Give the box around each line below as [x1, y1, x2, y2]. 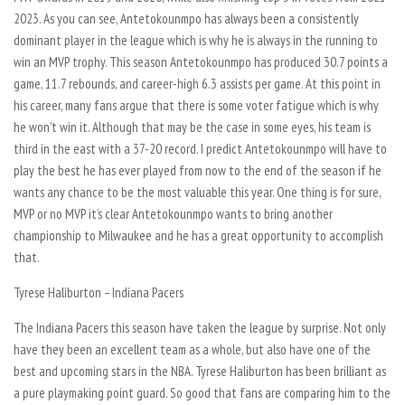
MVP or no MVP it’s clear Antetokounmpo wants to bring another [14, 204, 333, 222]
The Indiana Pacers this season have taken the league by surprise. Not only [14, 318, 386, 336]
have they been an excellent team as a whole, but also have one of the [14, 340, 371, 358]
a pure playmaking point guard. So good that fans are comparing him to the [14, 383, 391, 401]
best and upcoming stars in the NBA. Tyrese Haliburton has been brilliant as [14, 362, 386, 380]
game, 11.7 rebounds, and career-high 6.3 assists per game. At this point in [14, 74, 381, 92]
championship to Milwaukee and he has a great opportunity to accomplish [14, 226, 383, 244]
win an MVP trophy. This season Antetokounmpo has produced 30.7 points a [14, 52, 388, 71]
